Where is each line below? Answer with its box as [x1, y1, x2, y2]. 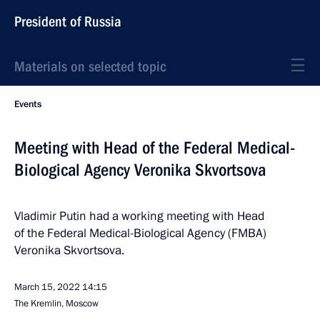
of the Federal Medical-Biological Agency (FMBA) [14, 225, 266, 241]
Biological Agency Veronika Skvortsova [14, 160, 266, 180]
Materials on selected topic [14, 58, 166, 75]
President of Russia [14, 13, 121, 30]
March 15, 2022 [14, 281, 80, 294]
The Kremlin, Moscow [14, 297, 99, 310]
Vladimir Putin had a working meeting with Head [14, 208, 264, 224]
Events [14, 98, 41, 111]
